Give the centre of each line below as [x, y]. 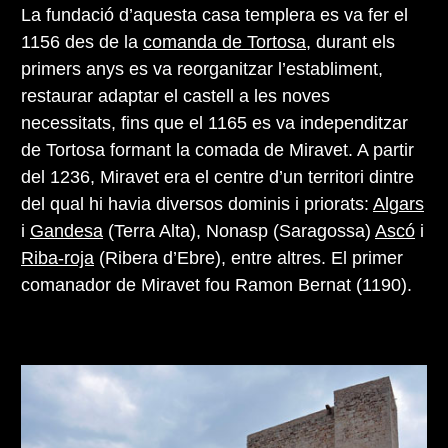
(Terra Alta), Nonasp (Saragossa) [239, 231]
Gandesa [66, 231]
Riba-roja [57, 258]
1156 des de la [82, 42]
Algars [398, 204]
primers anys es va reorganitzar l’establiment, [202, 69]
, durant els [350, 42]
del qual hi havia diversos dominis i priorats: [197, 204]
